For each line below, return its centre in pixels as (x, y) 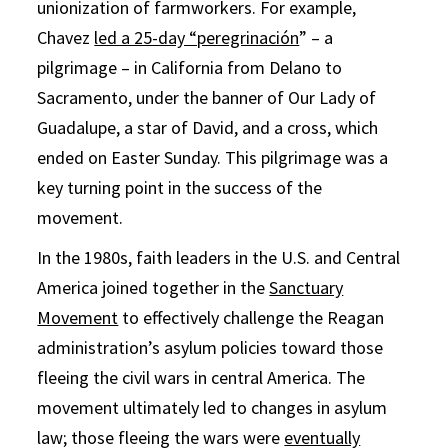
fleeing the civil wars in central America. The (201, 377)
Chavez (66, 37)
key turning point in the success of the (180, 187)
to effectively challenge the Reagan (251, 317)
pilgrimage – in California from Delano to (190, 67)
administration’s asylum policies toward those (210, 347)
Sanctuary (306, 287)
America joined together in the (153, 287)
